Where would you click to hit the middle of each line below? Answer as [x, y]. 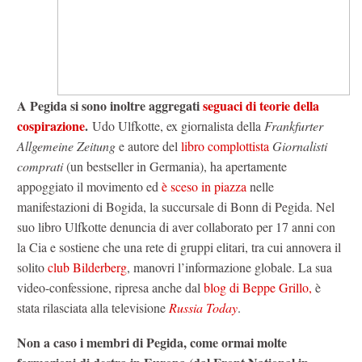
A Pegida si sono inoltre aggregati [110, 106]
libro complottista [225, 146]
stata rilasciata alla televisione [93, 308]
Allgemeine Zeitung [66, 146]
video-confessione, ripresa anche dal [110, 288]
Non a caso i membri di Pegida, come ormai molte [152, 342]
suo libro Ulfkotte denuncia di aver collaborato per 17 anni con [176, 227]
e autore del [148, 146]
